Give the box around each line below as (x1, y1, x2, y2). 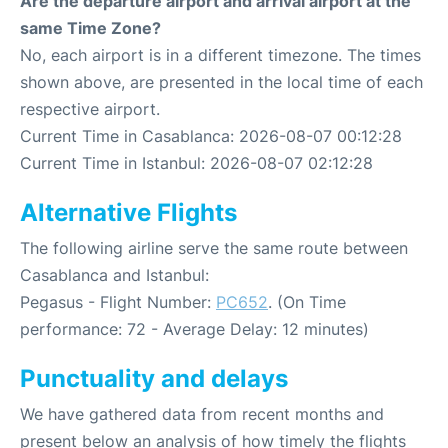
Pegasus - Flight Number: (20, 292, 216, 312)
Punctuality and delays (20, 364, 288, 393)
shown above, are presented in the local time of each (20, 72, 423, 92)
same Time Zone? (20, 18, 161, 38)
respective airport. (20, 99, 160, 119)
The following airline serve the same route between (20, 238, 408, 258)
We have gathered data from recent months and (20, 404, 384, 424)
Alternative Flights (20, 198, 237, 227)
